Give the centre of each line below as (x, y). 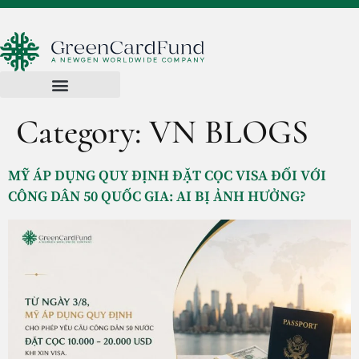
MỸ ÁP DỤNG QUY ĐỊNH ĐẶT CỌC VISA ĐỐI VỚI (167, 176)
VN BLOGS (229, 132)
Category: (83, 132)
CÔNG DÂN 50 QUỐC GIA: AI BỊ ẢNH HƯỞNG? (157, 197)
